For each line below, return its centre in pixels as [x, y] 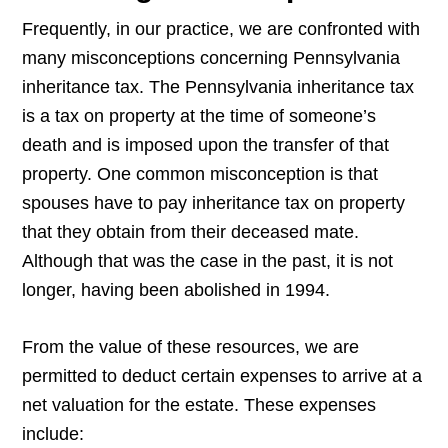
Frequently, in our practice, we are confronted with [221, 29]
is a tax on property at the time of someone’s [199, 116]
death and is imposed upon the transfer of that [206, 145]
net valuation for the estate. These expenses [199, 405]
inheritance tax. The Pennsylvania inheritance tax [218, 87]
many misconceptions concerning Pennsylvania [211, 58]
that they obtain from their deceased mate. [191, 232]
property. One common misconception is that [200, 174]
